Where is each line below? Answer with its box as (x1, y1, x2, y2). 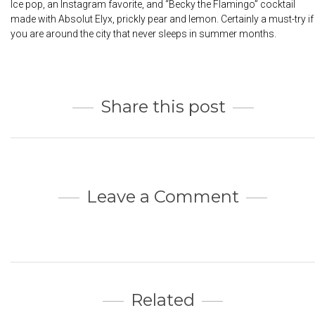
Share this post (100, 96, 226, 117)
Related (131, 289, 195, 310)
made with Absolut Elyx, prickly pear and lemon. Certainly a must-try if (11, 13, 314, 25)
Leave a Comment (86, 186, 239, 207)
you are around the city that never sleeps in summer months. (11, 27, 276, 39)
